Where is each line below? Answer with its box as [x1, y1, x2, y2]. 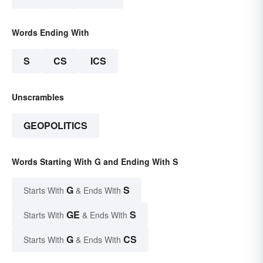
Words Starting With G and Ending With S [12, 156, 178, 168]
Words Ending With [12, 26, 89, 39]
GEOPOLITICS [23, 119, 87, 133]
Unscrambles [12, 91, 64, 103]
